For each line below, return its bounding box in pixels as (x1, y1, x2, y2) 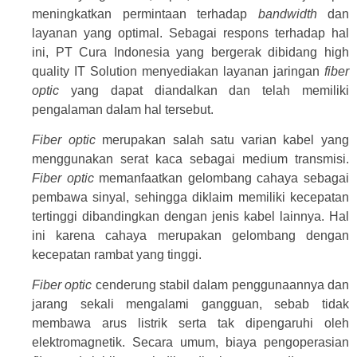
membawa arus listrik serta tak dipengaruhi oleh (32, 316, 349, 331)
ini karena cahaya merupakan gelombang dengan (32, 229, 349, 243)
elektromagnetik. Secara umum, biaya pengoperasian (32, 335, 349, 350)
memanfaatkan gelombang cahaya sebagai (93, 171, 350, 186)
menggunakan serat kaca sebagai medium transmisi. (32, 152, 349, 167)
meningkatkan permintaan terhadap (32, 6, 258, 21)
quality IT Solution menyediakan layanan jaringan (32, 64, 324, 78)
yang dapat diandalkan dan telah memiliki (59, 83, 349, 97)
